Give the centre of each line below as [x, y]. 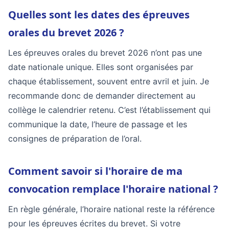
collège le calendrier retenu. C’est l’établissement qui [109, 110]
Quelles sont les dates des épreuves [99, 15]
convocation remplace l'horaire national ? [113, 189]
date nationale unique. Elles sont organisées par [101, 67]
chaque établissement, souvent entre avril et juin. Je [109, 81]
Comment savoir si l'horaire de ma [95, 171]
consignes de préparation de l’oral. [75, 139]
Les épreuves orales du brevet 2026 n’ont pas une [105, 53]
